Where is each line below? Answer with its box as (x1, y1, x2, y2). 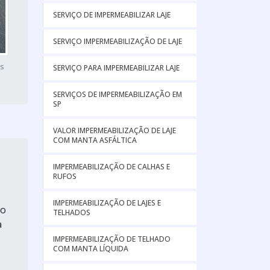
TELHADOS (53, 207, 90, 218)
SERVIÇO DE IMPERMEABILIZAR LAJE (53, 10, 171, 20)
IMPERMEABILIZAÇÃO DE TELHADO (53, 234, 171, 244)
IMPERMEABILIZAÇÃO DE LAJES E (53, 198, 161, 208)
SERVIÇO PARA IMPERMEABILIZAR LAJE (53, 63, 180, 73)
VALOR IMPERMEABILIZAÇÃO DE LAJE (53, 125, 176, 136)
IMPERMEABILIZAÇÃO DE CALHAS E (53, 162, 170, 172)
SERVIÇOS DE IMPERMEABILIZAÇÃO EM (53, 89, 182, 99)
